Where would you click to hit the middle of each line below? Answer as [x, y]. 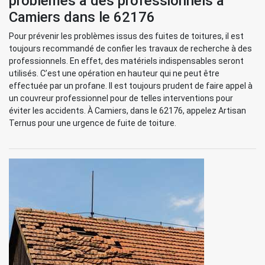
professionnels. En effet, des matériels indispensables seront [126, 61]
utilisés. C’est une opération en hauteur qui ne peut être [114, 73]
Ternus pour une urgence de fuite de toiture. [93, 123]
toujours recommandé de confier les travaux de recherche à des [130, 49]
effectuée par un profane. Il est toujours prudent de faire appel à [131, 86]
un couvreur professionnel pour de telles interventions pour [121, 98]
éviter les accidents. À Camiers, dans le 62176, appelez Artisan [127, 111]
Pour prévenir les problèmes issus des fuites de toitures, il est [126, 36]
